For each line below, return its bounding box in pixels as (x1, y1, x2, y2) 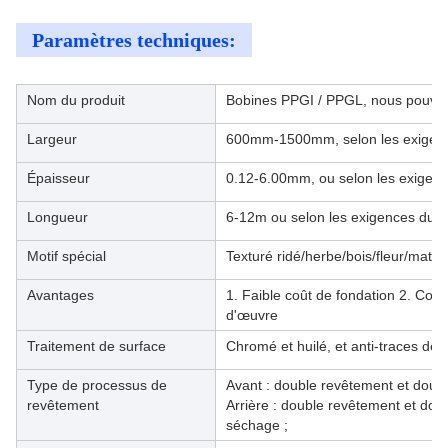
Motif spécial (27, 248, 106, 264)
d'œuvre (226, 307, 278, 323)
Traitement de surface (27, 338, 166, 354)
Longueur (27, 209, 88, 225)
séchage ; (226, 417, 288, 433)
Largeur (27, 131, 77, 147)
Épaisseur (27, 170, 90, 186)
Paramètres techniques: (32, 29, 236, 51)
